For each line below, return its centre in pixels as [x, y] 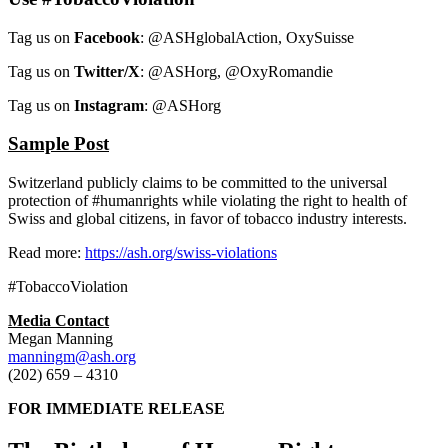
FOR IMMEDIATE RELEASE [116, 409]
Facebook [107, 37]
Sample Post [58, 144]
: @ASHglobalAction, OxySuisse [247, 37]
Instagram [109, 105]
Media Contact [58, 321]
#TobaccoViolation [68, 287]
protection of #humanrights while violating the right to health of [207, 201]
